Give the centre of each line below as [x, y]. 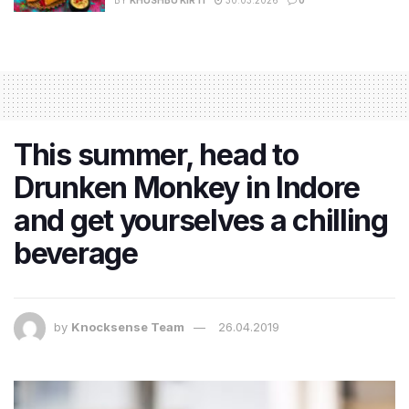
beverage [76, 254]
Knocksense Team [128, 327]
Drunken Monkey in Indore [187, 188]
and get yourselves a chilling [201, 221]
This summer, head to [156, 155]
